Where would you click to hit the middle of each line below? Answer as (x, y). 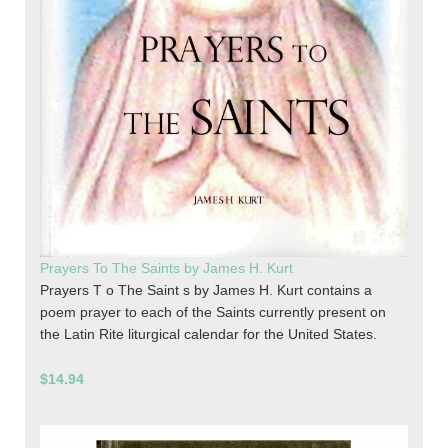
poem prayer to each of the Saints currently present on (213, 311)
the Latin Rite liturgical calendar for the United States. (208, 333)
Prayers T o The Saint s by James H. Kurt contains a (206, 289)
